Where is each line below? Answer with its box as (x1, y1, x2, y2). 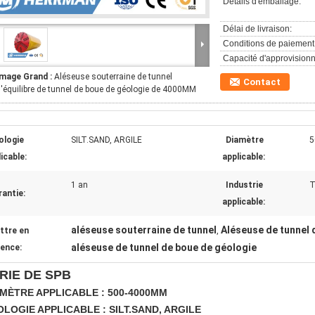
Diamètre (226, 135, 264, 145)
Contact (243, 77, 281, 87)
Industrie (226, 180, 263, 190)
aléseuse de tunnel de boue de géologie (71, 242, 257, 253)
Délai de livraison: (223, 24, 292, 34)
